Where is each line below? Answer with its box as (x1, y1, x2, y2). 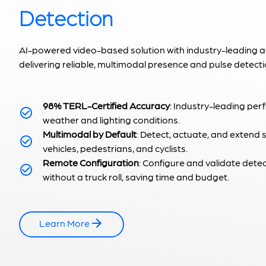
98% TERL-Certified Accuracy (43, 99, 170, 111)
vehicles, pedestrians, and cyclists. (43, 142, 188, 154)
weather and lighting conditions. (43, 113, 180, 125)
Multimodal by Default (43, 128, 137, 140)
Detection (19, 4, 113, 30)
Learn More (39, 217, 90, 229)
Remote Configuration (43, 156, 139, 168)
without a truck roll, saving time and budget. (43, 170, 229, 182)
